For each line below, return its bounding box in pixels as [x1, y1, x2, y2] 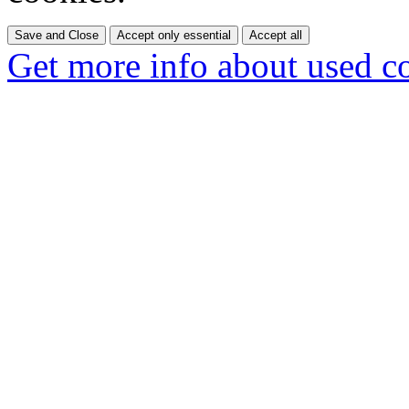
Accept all [249, 27, 302, 42]
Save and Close [15, 27, 99, 42]
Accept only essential [117, 27, 231, 42]
